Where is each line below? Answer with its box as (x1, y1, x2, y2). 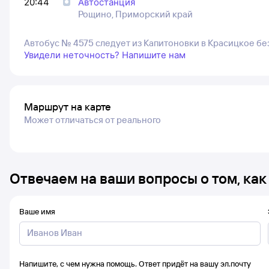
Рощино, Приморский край (78, 8, 193, 20)
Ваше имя (19, 207, 55, 216)
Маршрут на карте (24, 100, 111, 113)
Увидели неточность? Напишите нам (24, 49, 186, 61)
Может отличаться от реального (24, 114, 161, 125)
